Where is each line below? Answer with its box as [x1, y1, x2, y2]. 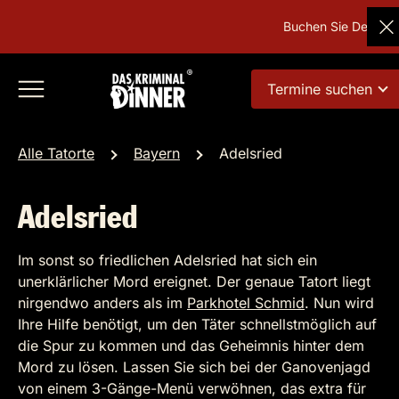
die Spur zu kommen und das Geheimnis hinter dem [18, 337, 364, 354]
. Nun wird [305, 294, 374, 312]
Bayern [134, 144, 180, 162]
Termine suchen [266, 80, 372, 98]
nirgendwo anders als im [18, 294, 187, 312]
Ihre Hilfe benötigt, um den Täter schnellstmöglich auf [18, 315, 377, 333]
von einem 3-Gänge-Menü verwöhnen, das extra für [18, 379, 366, 397]
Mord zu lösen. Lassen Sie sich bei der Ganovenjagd [18, 358, 370, 376]
